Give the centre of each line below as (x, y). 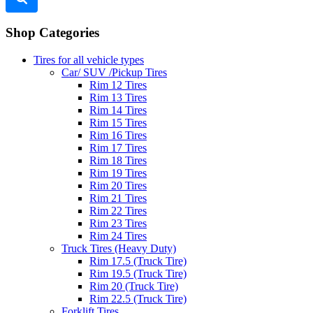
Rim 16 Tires (118, 135)
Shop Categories (52, 33)
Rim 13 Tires (118, 97)
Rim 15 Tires (118, 123)
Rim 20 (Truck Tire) (134, 286)
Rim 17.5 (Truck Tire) (138, 261)
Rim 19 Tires (118, 173)
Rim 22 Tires (118, 211)
